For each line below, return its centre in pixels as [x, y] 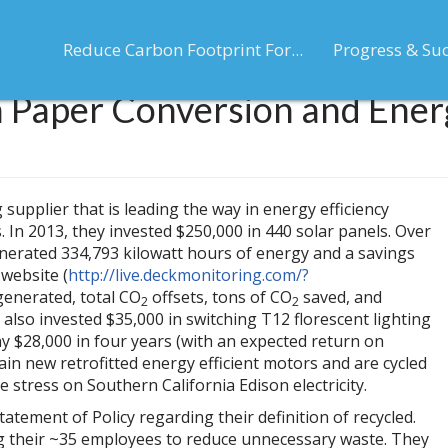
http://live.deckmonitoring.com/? [188, 275]
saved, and [340, 297]
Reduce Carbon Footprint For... [183, 50]
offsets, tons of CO [220, 297]
